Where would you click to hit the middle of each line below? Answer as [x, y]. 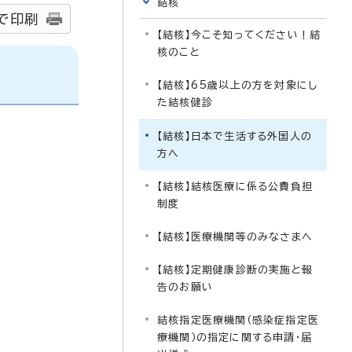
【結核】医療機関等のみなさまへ [235, 237]
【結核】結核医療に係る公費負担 [235, 187]
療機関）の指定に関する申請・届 [235, 337]
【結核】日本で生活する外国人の [235, 136]
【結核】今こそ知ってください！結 [239, 35]
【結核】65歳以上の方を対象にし [238, 85]
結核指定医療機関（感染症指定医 [238, 320]
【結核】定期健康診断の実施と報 [235, 270]
